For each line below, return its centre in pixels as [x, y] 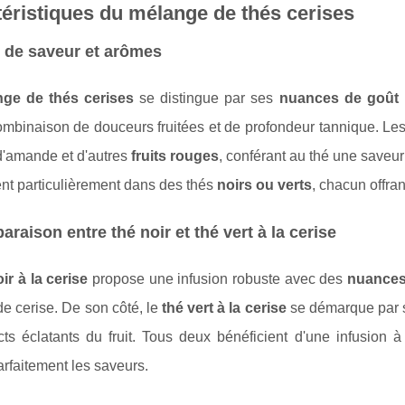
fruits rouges [175, 155]
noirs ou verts [264, 184]
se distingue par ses [207, 98]
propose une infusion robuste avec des [217, 278]
